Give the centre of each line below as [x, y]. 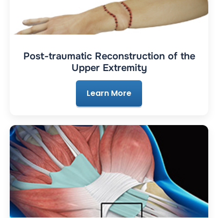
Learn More [109, 93]
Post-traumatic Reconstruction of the [109, 56]
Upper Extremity [109, 68]
